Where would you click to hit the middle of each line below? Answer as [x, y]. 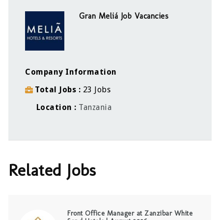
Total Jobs [57, 90]
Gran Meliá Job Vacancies [124, 16]
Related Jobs [52, 170]
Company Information [71, 72]
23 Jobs [97, 90]
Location [54, 108]
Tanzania [95, 108]
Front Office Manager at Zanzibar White [130, 213]
